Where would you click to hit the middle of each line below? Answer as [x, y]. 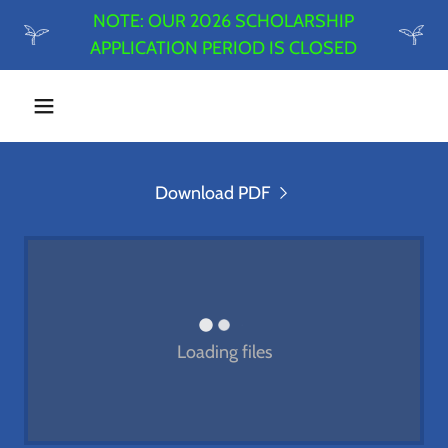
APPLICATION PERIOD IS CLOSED [224, 48]
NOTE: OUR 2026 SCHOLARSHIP [224, 21]
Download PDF [213, 193]
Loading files [224, 351]
